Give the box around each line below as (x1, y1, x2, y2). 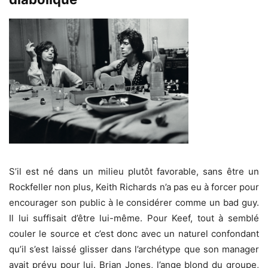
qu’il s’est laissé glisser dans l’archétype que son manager (9, 243, 259, 255)
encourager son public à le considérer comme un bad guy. (9, 196, 259, 208)
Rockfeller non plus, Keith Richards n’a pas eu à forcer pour (9, 181, 259, 193)
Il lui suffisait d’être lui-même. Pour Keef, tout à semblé (9, 212, 259, 224)
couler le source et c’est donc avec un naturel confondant (9, 227, 259, 239)
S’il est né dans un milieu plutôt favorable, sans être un (9, 165, 259, 177)
